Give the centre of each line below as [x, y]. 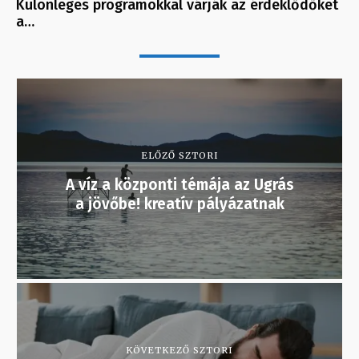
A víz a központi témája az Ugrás [179, 185]
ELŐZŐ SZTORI [179, 156]
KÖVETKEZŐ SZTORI [179, 351]
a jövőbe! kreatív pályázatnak [179, 204]
